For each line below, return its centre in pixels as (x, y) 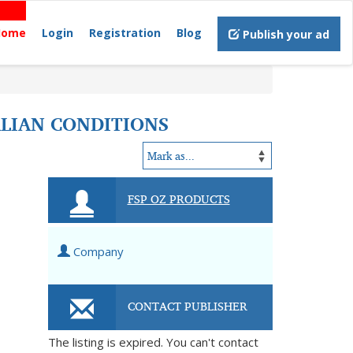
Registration (125, 33)
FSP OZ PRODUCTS (178, 199)
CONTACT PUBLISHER (187, 306)
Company (97, 251)
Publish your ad (284, 34)
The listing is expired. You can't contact (153, 342)
